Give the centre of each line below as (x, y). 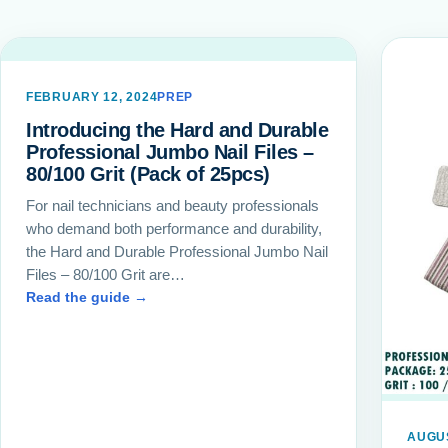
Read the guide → (87, 296)
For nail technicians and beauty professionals (172, 205)
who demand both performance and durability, (174, 228)
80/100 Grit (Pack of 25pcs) (148, 174)
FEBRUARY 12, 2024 (92, 97)
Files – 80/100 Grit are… (105, 274)
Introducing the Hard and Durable (177, 130)
